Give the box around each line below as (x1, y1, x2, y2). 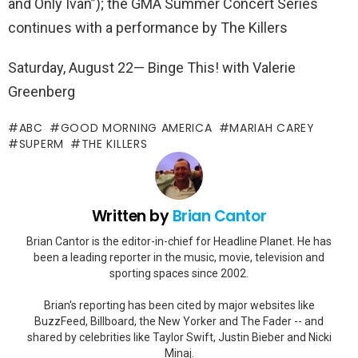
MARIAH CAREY (229, 120, 315, 137)
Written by (91, 205, 173, 228)
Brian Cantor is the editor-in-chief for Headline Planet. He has (26, 234, 332, 248)
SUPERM (18, 136, 64, 153)
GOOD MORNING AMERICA (60, 120, 213, 137)
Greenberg (8, 83, 75, 101)
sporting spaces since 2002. (109, 266, 249, 280)
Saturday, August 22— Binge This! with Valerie (8, 59, 296, 77)
